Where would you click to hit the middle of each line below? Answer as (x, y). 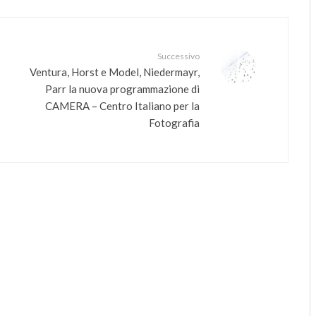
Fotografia (174, 122)
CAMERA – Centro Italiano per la (122, 105)
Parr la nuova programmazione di (122, 89)
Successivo (178, 56)
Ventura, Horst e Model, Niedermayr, (115, 72)
